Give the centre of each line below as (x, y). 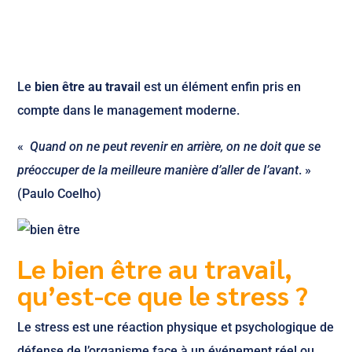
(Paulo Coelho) (60, 194)
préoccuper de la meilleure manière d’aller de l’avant (158, 170)
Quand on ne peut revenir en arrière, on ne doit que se (176, 147)
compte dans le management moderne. (129, 110)
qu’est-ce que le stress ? (163, 295)
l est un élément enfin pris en (220, 87)
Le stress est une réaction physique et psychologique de (176, 327)
